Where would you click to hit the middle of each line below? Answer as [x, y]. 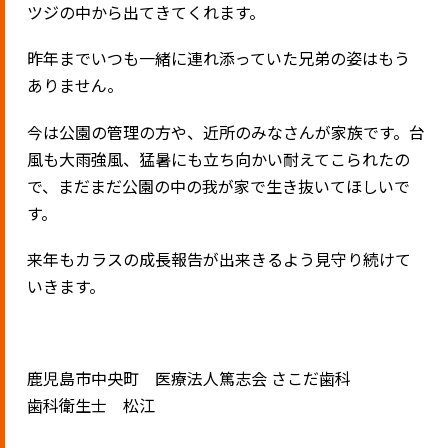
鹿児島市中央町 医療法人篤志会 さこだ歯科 [189, 378]
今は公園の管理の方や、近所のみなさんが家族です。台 [226, 131]
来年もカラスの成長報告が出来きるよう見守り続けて [219, 258]
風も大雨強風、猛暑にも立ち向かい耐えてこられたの [219, 158]
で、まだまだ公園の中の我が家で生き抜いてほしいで [219, 185]
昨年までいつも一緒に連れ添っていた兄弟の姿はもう [219, 58]
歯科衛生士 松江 [91, 405]
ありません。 [75, 85]
